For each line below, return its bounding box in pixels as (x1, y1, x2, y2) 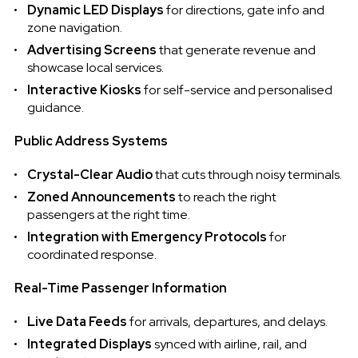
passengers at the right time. (26, 206, 190, 224)
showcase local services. (26, 59, 164, 77)
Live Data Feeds (26, 313, 127, 331)
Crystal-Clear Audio (26, 166, 153, 184)
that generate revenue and (156, 42, 316, 59)
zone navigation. (26, 19, 122, 37)
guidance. (26, 99, 84, 117)
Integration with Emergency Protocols (26, 229, 267, 246)
